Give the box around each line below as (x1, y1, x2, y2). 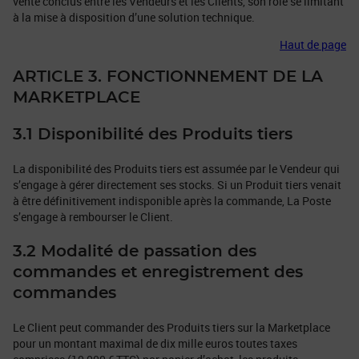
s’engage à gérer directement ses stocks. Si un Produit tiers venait (13, 176, 341, 192)
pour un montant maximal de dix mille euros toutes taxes (13, 335, 297, 351)
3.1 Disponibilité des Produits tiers (13, 126, 292, 143)
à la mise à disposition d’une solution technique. (13, 10, 255, 26)
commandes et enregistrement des (13, 264, 303, 280)
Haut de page (280, 37, 346, 53)
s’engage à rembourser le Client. (13, 208, 173, 224)
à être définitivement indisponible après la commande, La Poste (13, 192, 331, 208)
